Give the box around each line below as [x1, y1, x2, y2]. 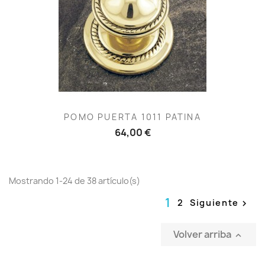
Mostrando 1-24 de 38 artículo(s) [9, 175, 140, 186]
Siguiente [189, 197, 239, 208]
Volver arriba [173, 228, 233, 241]
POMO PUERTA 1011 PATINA [64, 111, 201, 122]
